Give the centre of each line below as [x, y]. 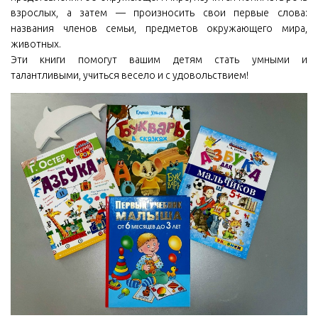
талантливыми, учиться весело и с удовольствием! [130, 75]
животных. [36, 44]
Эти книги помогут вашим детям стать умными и [159, 59]
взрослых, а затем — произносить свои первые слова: [159, 12]
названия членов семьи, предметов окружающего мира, [159, 28]
